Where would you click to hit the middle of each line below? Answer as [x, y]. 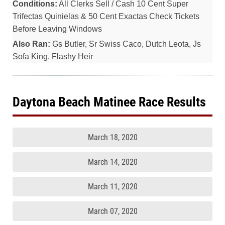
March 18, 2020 [113, 137]
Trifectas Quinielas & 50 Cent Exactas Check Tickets [106, 16]
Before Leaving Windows [57, 29]
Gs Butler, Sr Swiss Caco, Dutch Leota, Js [126, 44]
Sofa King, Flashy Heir [53, 57]
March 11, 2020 [113, 187]
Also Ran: [31, 44]
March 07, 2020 [113, 211]
